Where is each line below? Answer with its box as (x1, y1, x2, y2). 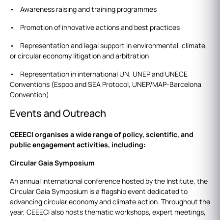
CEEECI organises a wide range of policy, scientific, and (10, 130, 193, 139)
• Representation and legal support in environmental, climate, (10, 41, 207, 51)
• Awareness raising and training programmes (10, 4, 157, 14)
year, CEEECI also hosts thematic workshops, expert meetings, (10, 207, 206, 217)
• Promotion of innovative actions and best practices (10, 23, 180, 32)
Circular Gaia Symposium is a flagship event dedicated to (10, 187, 188, 196)
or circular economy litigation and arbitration (10, 51, 149, 61)
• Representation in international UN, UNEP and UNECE (10, 69, 188, 79)
